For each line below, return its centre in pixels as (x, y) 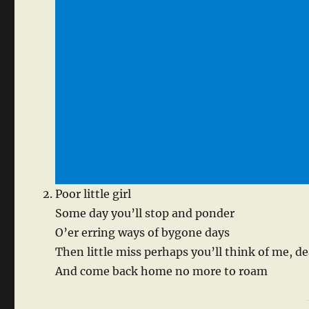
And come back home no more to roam (162, 271)
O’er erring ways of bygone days (143, 233)
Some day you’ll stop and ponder (145, 213)
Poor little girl (93, 194)
